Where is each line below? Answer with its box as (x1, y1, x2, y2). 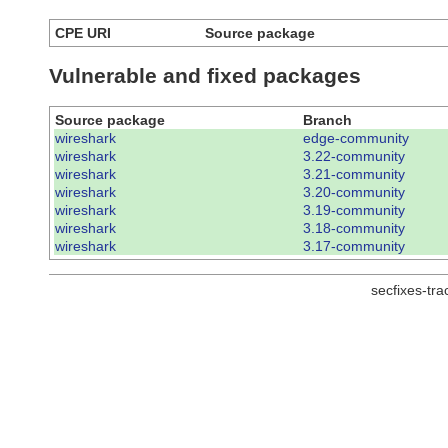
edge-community (303, 129, 409, 146)
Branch (303, 111, 352, 128)
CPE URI (55, 24, 111, 41)
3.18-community (303, 219, 405, 236)
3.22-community (303, 147, 405, 164)
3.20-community (303, 183, 405, 200)
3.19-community (303, 201, 405, 218)
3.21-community (303, 165, 405, 182)
